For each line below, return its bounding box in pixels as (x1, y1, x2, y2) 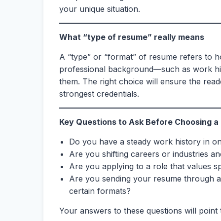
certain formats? (69, 186, 131, 196)
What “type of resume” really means (59, 32, 204, 42)
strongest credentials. (59, 89, 142, 99)
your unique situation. (59, 4, 140, 14)
